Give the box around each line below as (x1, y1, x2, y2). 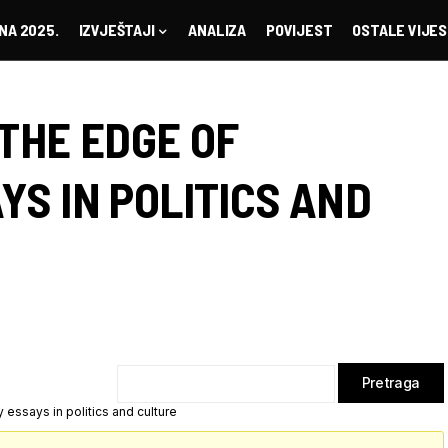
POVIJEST (265, 20, 333, 39)
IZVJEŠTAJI (78, 20, 155, 39)
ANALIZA (188, 20, 246, 39)
